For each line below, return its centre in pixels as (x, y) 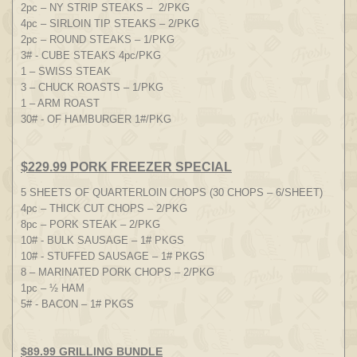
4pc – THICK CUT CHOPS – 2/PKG (104, 208)
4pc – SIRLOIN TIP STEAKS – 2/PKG (110, 23)
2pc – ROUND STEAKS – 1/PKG (98, 39)
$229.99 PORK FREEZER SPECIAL (126, 167)
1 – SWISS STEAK (66, 71)
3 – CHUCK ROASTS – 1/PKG (92, 87)
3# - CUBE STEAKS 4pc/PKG (91, 55)
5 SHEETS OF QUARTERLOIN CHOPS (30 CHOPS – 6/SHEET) (172, 192)
